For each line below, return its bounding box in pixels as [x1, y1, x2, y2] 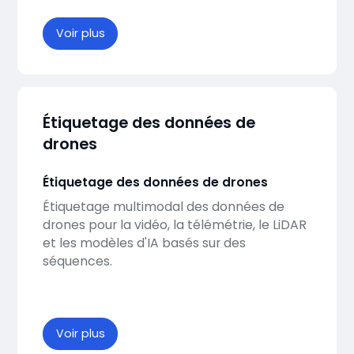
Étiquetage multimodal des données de [42, 198, 284, 217]
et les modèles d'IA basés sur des [42, 234, 246, 253]
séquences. [42, 252, 112, 271]
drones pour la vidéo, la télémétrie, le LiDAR [42, 216, 307, 235]
